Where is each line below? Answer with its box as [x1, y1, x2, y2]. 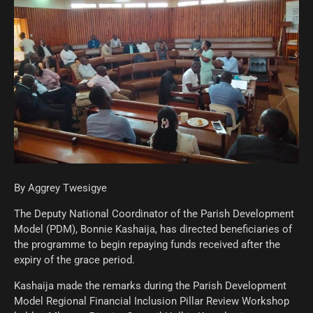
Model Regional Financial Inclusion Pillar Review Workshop [14, 294, 289, 307]
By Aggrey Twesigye [14, 181, 107, 194]
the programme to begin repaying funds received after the [14, 238, 280, 251]
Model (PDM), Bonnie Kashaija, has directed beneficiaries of [14, 222, 292, 235]
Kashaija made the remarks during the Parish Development [14, 279, 286, 292]
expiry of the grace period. [14, 253, 135, 266]
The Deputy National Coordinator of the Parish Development [14, 207, 294, 220]
